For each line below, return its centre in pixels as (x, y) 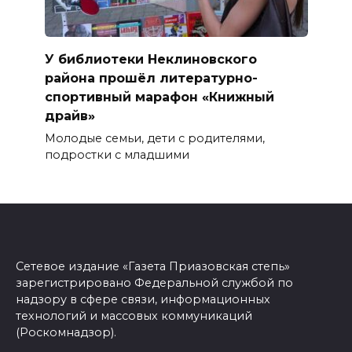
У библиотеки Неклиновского (150, 59)
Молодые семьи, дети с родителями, (154, 138)
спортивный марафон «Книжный (159, 97)
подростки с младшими (117, 154)
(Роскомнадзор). (66, 333)
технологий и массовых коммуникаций (134, 316)
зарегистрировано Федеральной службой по (154, 283)
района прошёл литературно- (151, 78)
